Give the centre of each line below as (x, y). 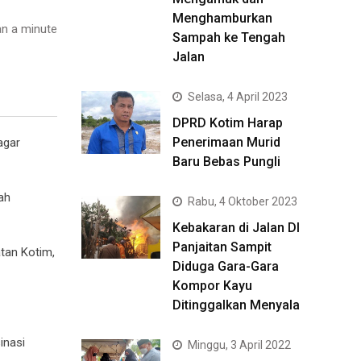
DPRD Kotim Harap (228, 123)
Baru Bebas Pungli (226, 162)
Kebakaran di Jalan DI (236, 228)
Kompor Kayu (212, 286)
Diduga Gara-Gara (226, 266)
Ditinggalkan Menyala (236, 305)
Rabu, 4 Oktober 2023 (243, 201)
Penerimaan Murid (226, 142)
